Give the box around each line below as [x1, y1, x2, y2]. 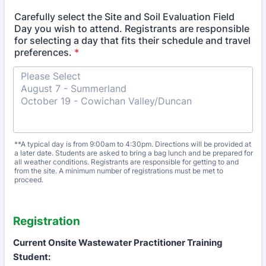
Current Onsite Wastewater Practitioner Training [13, 237, 223, 248]
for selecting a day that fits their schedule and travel [14, 34, 251, 46]
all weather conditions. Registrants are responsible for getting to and [14, 157, 239, 166]
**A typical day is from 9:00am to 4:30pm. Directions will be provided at [14, 140, 251, 148]
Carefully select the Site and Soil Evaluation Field [14, 11, 235, 23]
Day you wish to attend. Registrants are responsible [14, 23, 249, 34]
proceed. [14, 175, 43, 184]
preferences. [14, 46, 72, 58]
